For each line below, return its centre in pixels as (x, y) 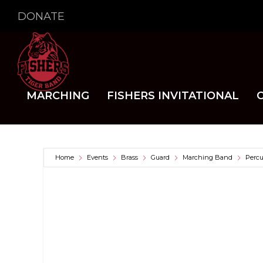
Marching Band (208, 157)
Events (97, 157)
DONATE (41, 16)
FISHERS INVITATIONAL (173, 96)
